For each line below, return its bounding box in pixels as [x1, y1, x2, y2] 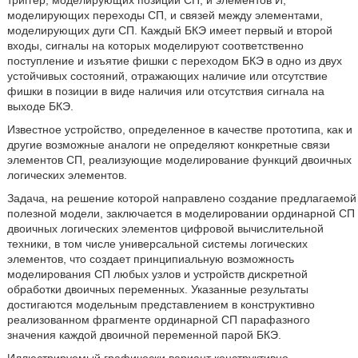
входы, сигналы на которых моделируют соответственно [6, 39, 304, 52]
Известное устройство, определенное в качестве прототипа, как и [6, 123, 352, 136]
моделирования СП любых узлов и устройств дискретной [6, 268, 308, 280]
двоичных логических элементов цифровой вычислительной [6, 222, 324, 235]
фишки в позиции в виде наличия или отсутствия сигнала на [6, 85, 324, 97]
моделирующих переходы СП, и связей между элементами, [6, 9, 323, 22]
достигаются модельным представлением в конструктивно [6, 298, 315, 311]
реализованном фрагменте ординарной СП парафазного [6, 313, 310, 326]
